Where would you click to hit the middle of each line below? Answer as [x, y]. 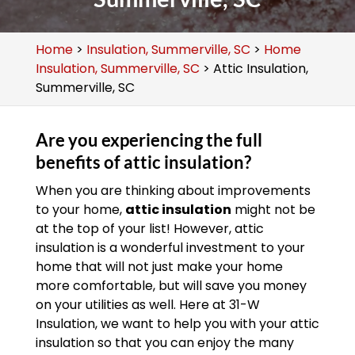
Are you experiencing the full [149, 140]
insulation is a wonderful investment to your [170, 248]
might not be [273, 210]
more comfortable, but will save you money [171, 286]
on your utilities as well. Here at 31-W [147, 305]
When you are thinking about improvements [173, 191]
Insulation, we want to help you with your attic [177, 324]
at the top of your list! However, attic [149, 229]
